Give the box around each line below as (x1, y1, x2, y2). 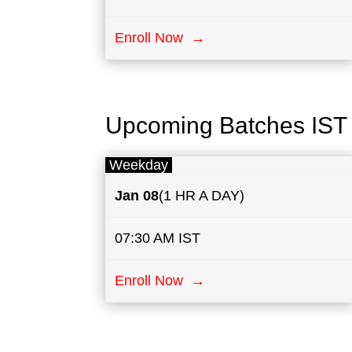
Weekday (105, 157, 173, 174)
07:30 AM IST (114, 230, 200, 247)
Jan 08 (114, 188, 159, 204)
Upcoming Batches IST (105, 112, 348, 138)
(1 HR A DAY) (158, 188, 244, 204)
